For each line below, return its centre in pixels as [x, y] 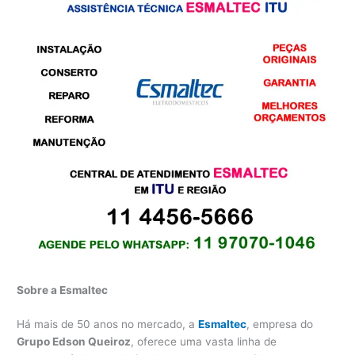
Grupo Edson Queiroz [74, 342]
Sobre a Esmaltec [63, 290]
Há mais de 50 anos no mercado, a [108, 324]
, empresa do [280, 324]
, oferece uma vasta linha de [204, 342]
